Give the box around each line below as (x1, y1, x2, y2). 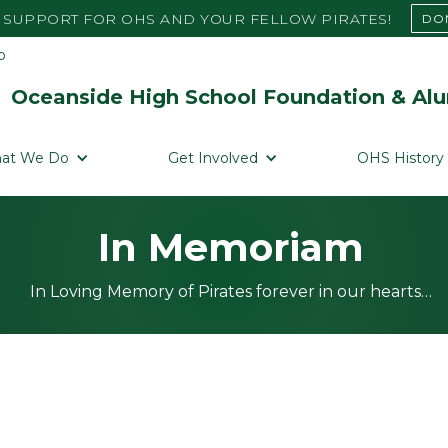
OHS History (356, 149, 444, 167)
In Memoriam (98, 224, 364, 271)
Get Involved (167, 149, 258, 167)
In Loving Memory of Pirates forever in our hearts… (30, 282, 432, 301)
